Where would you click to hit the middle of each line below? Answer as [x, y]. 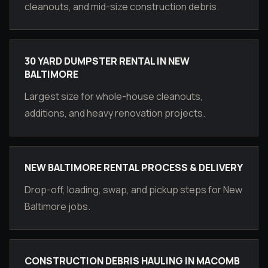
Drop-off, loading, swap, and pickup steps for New [133, 190]
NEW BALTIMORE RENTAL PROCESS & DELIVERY [134, 167]
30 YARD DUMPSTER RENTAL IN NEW [107, 61]
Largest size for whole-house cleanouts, [114, 96]
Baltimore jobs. [57, 206]
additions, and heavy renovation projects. [115, 113]
